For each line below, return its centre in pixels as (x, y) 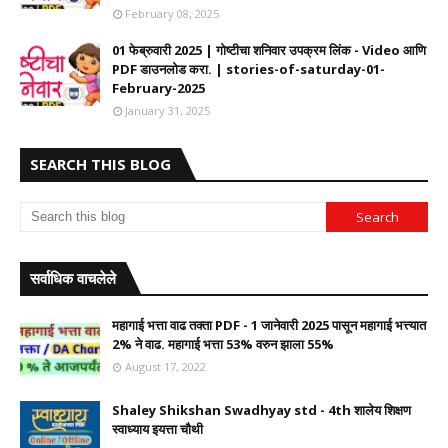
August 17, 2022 (165, 366)
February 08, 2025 (172, 13)
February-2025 (158, 88)
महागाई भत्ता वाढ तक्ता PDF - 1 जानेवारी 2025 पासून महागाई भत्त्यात (269, 325)
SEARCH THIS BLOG (100, 164)
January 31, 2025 (167, 110)
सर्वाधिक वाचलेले (73, 278)
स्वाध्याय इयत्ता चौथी (157, 429)
